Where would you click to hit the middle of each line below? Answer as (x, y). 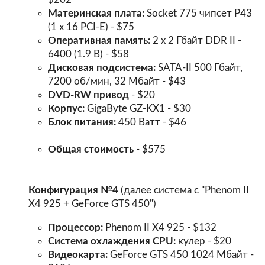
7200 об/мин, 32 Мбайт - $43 (117, 82)
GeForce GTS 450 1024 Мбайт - (181, 255)
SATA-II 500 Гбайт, (199, 68)
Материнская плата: (96, 14)
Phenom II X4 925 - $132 (160, 228)
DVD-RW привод (89, 95)
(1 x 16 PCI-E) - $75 (91, 27)
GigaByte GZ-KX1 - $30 (138, 109)
